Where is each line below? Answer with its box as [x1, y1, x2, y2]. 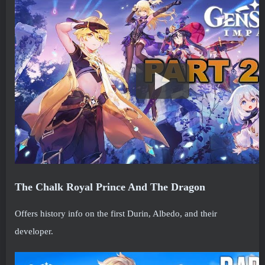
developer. [15, 226, 53, 236]
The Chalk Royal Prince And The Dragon [15, 180, 205, 193]
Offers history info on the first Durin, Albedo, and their [15, 208, 217, 218]
